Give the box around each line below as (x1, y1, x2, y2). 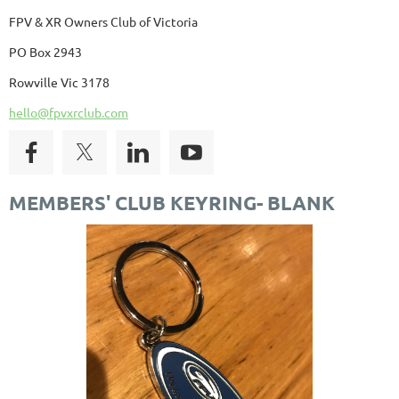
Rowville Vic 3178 (9, 73, 110, 90)
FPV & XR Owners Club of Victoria (9, 12, 198, 29)
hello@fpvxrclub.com (9, 103, 128, 120)
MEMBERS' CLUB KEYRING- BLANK (9, 190, 335, 215)
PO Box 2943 (9, 43, 82, 60)
